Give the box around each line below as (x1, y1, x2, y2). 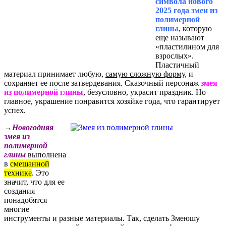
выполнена (26, 150, 66, 159)
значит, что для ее (4, 178, 65, 187)
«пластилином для (155, 42, 219, 51)
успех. (4, 106, 26, 115)
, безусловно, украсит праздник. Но (83, 88, 206, 97)
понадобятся (4, 196, 47, 205)
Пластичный (155, 61, 199, 70)
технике (4, 168, 32, 178)
